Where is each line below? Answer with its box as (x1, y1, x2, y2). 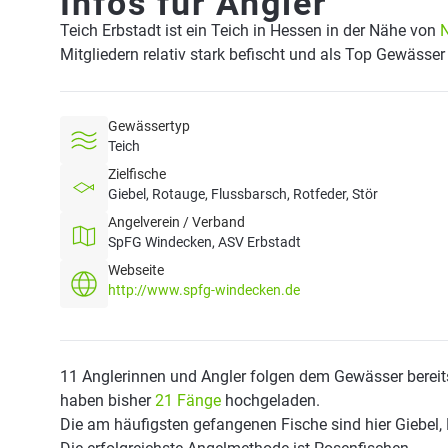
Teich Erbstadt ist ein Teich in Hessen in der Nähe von (60, 21, 440, 40)
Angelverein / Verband (108, 214, 245, 230)
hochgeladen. (221, 391, 320, 410)
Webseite (108, 262, 164, 278)
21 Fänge (155, 391, 221, 410)
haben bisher (60, 391, 155, 410)
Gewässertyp (108, 118, 190, 134)
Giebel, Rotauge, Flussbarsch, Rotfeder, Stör (108, 186, 378, 202)
